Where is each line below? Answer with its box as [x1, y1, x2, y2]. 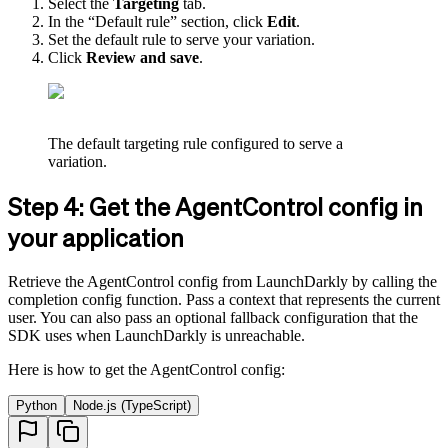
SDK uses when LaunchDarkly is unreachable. [8, 327, 305, 344]
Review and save [86, 49, 199, 67]
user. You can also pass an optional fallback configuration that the [8, 309, 418, 326]
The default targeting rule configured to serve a [48, 135, 343, 153]
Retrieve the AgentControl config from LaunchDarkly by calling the [8, 273, 437, 290]
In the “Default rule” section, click [48, 13, 267, 31]
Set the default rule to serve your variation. [48, 31, 315, 49]
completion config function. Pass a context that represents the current [8, 291, 440, 308]
